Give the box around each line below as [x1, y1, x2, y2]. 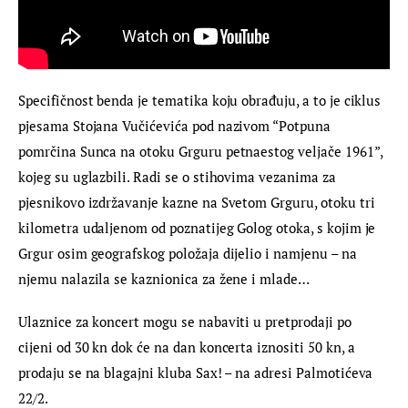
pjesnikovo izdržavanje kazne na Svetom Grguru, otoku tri [18, 192, 379, 211]
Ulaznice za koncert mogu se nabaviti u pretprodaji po [18, 312, 355, 331]
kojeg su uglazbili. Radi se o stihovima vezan [18, 167, 295, 186]
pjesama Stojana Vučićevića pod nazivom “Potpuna [18, 116, 334, 135]
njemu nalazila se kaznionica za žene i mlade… [18, 269, 310, 288]
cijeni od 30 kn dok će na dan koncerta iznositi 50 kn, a [18, 338, 359, 357]
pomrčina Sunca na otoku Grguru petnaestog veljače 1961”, [18, 141, 386, 160]
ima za [294, 167, 340, 186]
